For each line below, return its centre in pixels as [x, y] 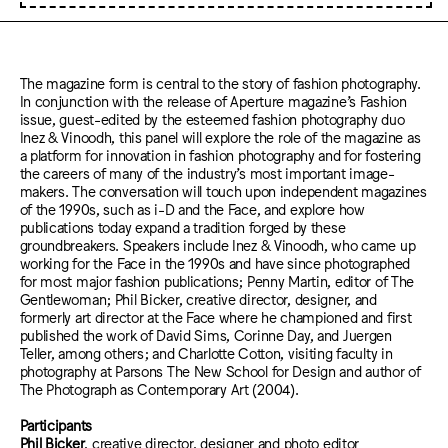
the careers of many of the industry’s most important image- [207, 172]
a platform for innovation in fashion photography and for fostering [220, 154]
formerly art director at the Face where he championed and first [215, 316]
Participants [56, 425]
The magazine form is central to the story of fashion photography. [220, 82]
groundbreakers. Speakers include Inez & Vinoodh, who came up [217, 244]
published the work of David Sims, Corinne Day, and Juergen [205, 334]
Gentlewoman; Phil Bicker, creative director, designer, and [198, 298]
